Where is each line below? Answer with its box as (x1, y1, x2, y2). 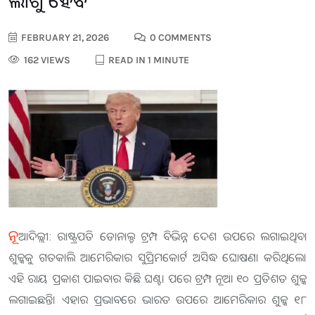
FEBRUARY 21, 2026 (19, 32, 109, 44)
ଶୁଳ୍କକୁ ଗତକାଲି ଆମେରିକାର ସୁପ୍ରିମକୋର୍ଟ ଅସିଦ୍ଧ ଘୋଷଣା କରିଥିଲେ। (8, 250, 307, 265)
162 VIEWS (22, 54, 70, 66)
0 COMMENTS (148, 32, 212, 44)
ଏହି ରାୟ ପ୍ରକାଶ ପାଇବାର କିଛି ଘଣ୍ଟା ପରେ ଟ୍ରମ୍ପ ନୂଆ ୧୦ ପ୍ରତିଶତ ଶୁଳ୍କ (8, 271, 307, 286)
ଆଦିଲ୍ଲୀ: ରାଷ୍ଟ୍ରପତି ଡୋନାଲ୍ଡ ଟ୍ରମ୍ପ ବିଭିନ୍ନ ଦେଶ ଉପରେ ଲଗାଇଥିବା (18, 229, 307, 244)
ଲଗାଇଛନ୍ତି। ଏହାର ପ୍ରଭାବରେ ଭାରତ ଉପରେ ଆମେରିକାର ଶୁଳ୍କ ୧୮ (8, 292, 307, 307)
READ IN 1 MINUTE (106, 54, 189, 66)
